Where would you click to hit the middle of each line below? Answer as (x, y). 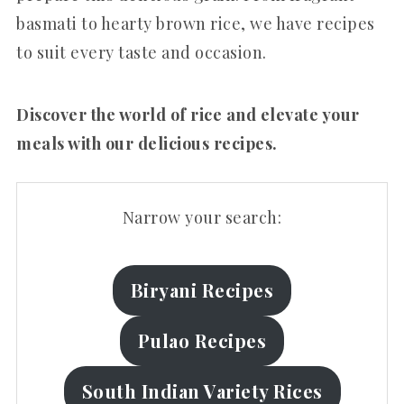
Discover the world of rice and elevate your (188, 115)
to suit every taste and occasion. (142, 52)
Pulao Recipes (202, 340)
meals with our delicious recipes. (147, 143)
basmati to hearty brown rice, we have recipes (196, 23)
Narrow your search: (202, 217)
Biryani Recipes (202, 290)
